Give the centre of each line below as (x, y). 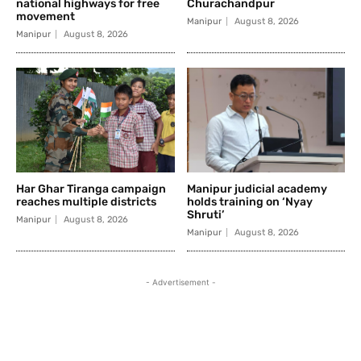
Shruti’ (205, 214)
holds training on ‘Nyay (249, 201)
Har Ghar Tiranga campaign (91, 189)
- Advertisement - (180, 282)
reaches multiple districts (86, 201)
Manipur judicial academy (257, 189)
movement (46, 16)
